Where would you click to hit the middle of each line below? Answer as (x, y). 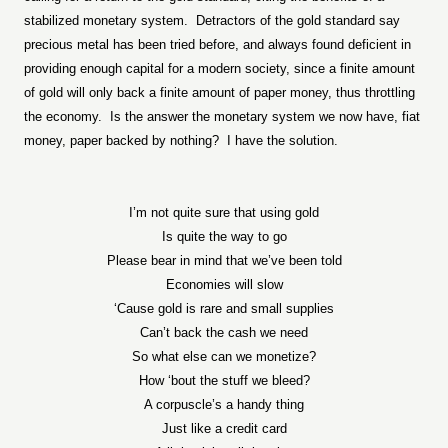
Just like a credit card (224, 428)
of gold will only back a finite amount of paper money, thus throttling (219, 92)
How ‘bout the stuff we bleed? (224, 380)
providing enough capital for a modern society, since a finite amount (219, 68)
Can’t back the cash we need (224, 332)
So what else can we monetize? (224, 356)
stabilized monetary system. (106, 20)
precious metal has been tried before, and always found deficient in (217, 44)
